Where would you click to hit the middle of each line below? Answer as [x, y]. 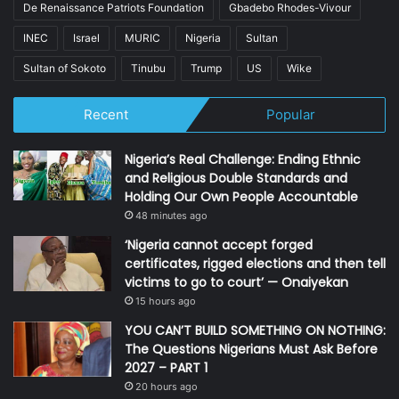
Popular [291, 114]
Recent [106, 114]
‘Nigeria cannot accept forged [219, 244]
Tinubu [148, 68]
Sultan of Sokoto [65, 68]
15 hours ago [166, 301]
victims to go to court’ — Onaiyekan [236, 282]
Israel [86, 37]
